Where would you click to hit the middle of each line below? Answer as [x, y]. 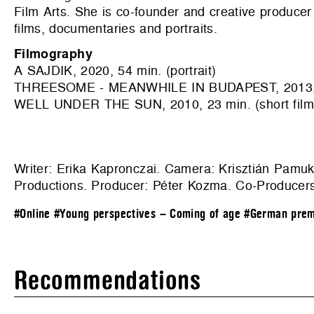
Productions [49, 186]
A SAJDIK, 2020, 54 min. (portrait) [115, 71]
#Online [32, 214]
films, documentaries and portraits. [116, 29]
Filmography [53, 54]
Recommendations [108, 281]
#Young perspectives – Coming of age [147, 214]
